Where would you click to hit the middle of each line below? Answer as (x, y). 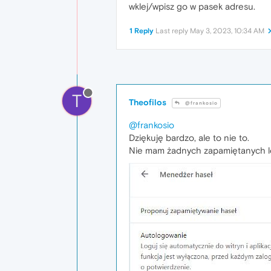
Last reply (173, 31)
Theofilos (148, 103)
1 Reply (142, 31)
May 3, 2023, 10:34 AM (227, 31)
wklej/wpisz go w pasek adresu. (192, 7)
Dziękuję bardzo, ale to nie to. (189, 138)
